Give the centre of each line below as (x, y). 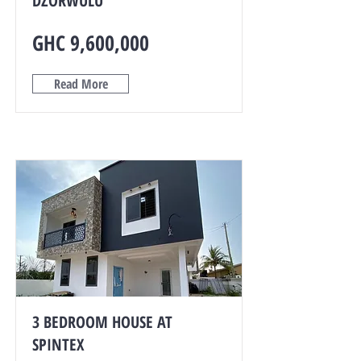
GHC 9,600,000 (91, 43)
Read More (81, 84)
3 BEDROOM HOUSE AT (102, 322)
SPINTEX (58, 344)
